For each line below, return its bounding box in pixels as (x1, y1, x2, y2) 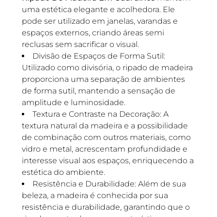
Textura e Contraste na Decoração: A (32, 109, 169, 119)
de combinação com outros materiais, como (21, 133, 191, 142)
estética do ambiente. (21, 168, 105, 177)
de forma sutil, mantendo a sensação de (21, 86, 175, 95)
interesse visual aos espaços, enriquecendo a (21, 156, 194, 165)
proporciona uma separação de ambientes (21, 75, 185, 84)
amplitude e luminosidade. (21, 98, 125, 107)
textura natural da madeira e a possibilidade (21, 121, 188, 130)
